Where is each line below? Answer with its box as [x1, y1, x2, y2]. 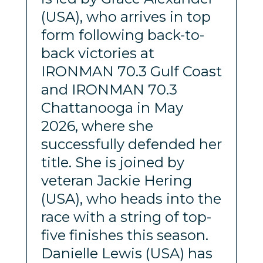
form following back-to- [41, 26, 204, 43]
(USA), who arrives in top [41, 8, 211, 25]
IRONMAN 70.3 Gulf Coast [41, 62, 222, 80]
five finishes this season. [41, 226, 208, 244]
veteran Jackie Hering [41, 171, 192, 189]
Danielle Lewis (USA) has [41, 244, 213, 262]
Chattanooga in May [41, 99, 183, 116]
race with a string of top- [41, 208, 211, 225]
